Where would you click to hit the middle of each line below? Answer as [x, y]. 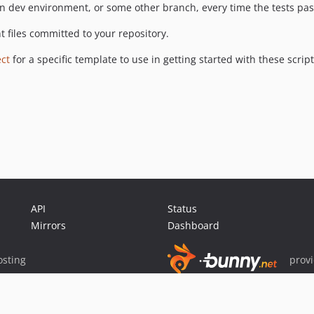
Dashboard [193, 225]
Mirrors [48, 225]
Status [182, 209]
